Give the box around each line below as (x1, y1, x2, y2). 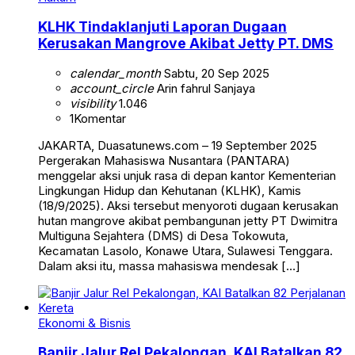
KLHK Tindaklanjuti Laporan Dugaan (38, 18, 287, 36)
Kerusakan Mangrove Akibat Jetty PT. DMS (38, 35, 334, 52)
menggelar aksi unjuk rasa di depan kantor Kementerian (38, 167, 336, 183)
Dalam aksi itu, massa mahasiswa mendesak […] (38, 258, 300, 273)
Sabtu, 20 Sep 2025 (161, 65, 269, 81)
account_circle (70, 80, 154, 96)
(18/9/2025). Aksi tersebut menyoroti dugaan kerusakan (38, 197, 338, 213)
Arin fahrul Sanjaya (154, 80, 255, 96)
